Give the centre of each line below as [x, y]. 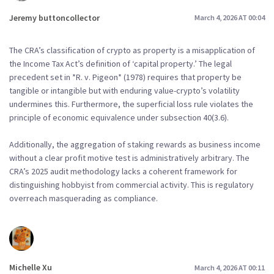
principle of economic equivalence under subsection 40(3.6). [119, 118]
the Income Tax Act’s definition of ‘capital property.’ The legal [120, 64]
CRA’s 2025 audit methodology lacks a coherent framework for [123, 172]
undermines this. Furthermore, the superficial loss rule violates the [131, 104]
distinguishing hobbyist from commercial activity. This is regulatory [131, 185]
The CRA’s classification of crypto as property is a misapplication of [132, 50]
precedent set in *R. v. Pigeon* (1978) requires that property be [125, 77]
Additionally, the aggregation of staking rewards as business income [135, 145]
